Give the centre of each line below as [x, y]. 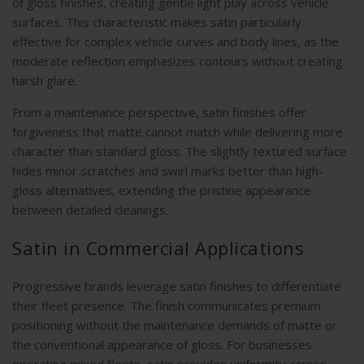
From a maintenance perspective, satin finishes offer [159, 113]
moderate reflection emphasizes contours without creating [178, 61]
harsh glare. [45, 81]
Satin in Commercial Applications [158, 248]
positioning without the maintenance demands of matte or [175, 325]
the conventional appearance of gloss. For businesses [162, 345]
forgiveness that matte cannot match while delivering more [178, 132]
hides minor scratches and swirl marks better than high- [168, 171]
